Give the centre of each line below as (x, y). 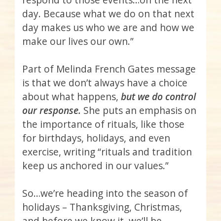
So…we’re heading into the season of (105, 193)
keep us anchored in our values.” (95, 166)
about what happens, (72, 97)
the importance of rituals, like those (103, 124)
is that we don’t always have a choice (105, 83)
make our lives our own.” (78, 41)
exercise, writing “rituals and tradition (107, 152)
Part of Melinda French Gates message (109, 69)
